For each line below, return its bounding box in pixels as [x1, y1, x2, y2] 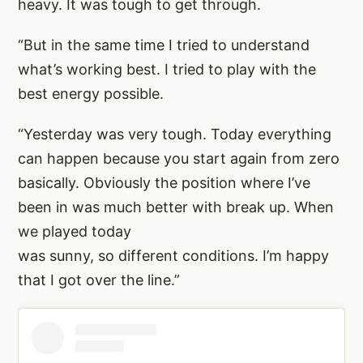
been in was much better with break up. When [18, 198, 334, 216]
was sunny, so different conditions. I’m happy [18, 246, 329, 264]
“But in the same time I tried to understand [18, 36, 310, 53]
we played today [18, 222, 131, 240]
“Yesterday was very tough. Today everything [18, 125, 331, 143]
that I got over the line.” [18, 271, 180, 288]
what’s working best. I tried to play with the [18, 60, 316, 78]
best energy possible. [18, 84, 164, 102]
